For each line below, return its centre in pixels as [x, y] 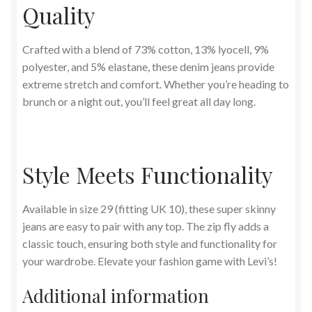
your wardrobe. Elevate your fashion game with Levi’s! [150, 260]
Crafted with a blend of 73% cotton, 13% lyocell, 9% [146, 49]
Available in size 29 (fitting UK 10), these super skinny [149, 208]
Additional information [116, 296]
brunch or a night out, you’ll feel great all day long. [139, 102]
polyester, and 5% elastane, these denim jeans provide [148, 67]
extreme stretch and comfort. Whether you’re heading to [156, 84]
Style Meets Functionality [148, 174]
